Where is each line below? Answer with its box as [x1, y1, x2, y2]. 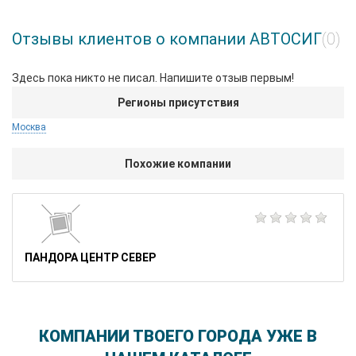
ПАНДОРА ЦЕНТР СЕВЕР [25, 251, 156, 264]
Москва [12, 122, 46, 133]
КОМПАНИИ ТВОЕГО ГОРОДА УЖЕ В [39, 327, 317, 346]
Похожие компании [125, 157, 231, 170]
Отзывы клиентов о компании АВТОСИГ [12, 29, 322, 48]
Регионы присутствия [117, 96, 239, 109]
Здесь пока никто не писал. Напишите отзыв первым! [12, 72, 294, 84]
